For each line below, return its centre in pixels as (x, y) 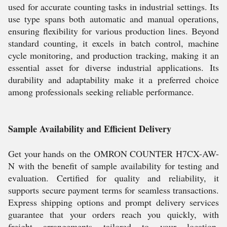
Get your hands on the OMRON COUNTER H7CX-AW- (113, 154)
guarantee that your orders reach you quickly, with (113, 214)
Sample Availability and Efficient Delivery (90, 129)
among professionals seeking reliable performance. (101, 92)
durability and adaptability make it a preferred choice (113, 80)
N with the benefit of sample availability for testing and (113, 166)
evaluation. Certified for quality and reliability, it (113, 178)
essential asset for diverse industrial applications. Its (113, 67)
